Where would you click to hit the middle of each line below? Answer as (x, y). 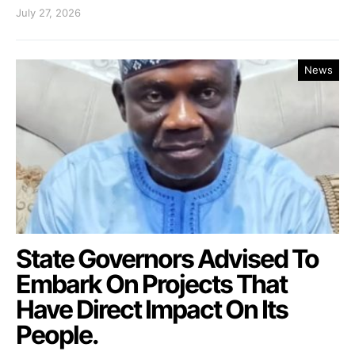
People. (57, 335)
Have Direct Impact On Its (152, 310)
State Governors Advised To (167, 259)
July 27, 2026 (48, 13)
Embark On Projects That (151, 284)
